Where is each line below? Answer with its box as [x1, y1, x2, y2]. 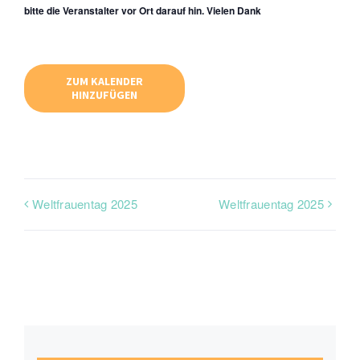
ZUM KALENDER [66, 74, 143, 88]
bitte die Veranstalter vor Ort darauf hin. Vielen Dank [24, 3, 261, 18]
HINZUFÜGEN [72, 88, 137, 102]
